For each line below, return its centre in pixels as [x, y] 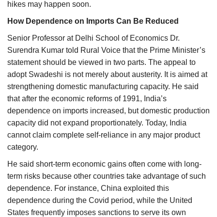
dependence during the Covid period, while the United [100, 200]
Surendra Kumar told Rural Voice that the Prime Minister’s [106, 50]
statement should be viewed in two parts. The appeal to [101, 62]
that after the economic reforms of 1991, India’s [87, 98]
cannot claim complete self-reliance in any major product [104, 135]
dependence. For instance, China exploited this [88, 188]
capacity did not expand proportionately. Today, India [97, 123]
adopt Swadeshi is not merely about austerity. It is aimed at [107, 74]
